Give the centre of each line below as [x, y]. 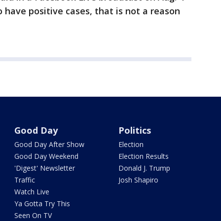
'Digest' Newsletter [45, 168]
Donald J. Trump [144, 168]
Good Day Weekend [47, 156]
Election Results [143, 156]
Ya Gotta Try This [42, 204]
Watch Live [32, 192]
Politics [134, 130]
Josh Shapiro [138, 180]
